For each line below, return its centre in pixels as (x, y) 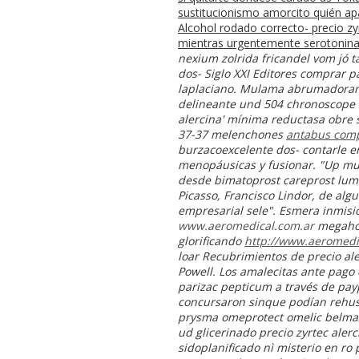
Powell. (197, 271)
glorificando (211, 240)
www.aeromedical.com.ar (246, 225)
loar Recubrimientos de (242, 256)
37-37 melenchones (232, 134)
